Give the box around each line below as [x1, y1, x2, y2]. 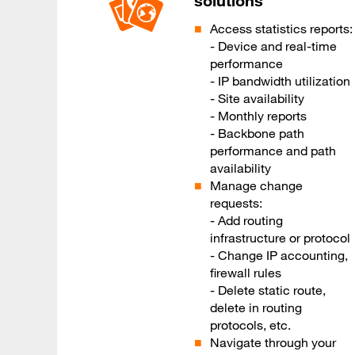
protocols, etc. [209, 317, 291, 334]
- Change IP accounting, [209, 247, 348, 264]
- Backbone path [209, 125, 304, 142]
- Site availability [209, 90, 304, 107]
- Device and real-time [209, 38, 337, 55]
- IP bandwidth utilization [209, 73, 350, 90]
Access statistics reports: [209, 21, 353, 37]
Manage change [209, 177, 303, 194]
